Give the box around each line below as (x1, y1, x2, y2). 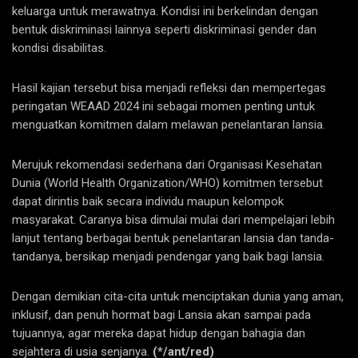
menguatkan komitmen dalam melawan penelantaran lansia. (12, 117, 325, 132)
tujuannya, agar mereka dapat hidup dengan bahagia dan (12, 326, 305, 340)
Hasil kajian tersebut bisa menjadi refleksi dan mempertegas (12, 81, 326, 95)
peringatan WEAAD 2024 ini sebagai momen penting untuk (12, 99, 315, 113)
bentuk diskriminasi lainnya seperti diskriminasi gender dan (12, 22, 316, 37)
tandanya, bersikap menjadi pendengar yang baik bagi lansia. (12, 249, 324, 264)
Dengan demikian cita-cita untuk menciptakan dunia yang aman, (12, 289, 344, 304)
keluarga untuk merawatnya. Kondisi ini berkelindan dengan (12, 4, 318, 18)
